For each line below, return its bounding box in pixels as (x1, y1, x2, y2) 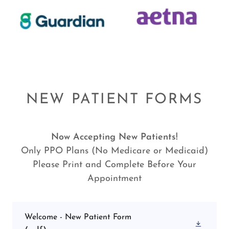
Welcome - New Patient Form (25, 213, 131, 221)
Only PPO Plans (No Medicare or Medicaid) (21, 146, 208, 156)
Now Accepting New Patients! (51, 132, 178, 142)
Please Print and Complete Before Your (33, 159, 196, 170)
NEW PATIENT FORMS (26, 92, 203, 107)
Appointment (87, 173, 142, 184)
